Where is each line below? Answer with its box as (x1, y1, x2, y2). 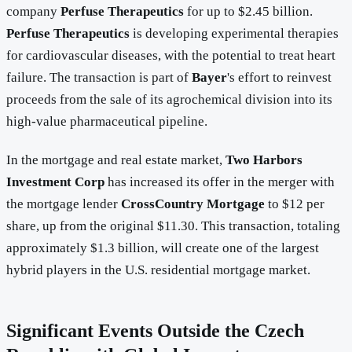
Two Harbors (225, 152, 302, 167)
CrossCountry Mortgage (121, 196, 265, 211)
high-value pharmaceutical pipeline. (6, 113, 207, 129)
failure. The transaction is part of (6, 69, 192, 85)
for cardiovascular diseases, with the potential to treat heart (6, 47, 335, 63)
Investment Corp (6, 174, 104, 189)
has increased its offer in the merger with (104, 174, 335, 189)
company (6, 3, 60, 19)
